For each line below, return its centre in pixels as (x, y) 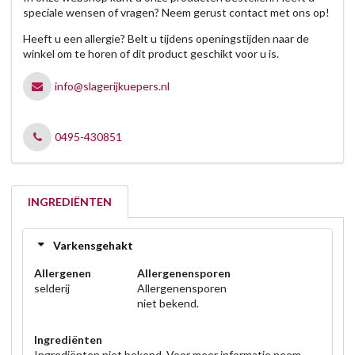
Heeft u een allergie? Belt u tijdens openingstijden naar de (166, 39)
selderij (52, 288)
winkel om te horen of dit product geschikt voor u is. (151, 54)
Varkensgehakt (93, 245)
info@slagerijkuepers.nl (112, 86)
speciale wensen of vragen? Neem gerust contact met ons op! (176, 13)
